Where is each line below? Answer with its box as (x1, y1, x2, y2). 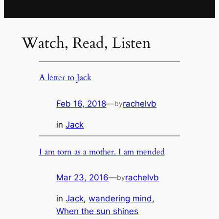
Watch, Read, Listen (21, 32, 151, 53)
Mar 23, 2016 (56, 173, 109, 183)
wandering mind (88, 194, 153, 204)
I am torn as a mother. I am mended (39, 146, 165, 157)
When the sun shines (56, 206, 139, 217)
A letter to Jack (39, 72, 91, 84)
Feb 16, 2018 (56, 98, 107, 109)
